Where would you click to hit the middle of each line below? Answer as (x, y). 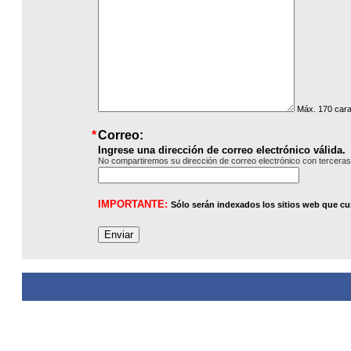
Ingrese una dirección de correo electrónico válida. (222, 150)
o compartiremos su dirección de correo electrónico (203, 161)
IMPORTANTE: (134, 204)
